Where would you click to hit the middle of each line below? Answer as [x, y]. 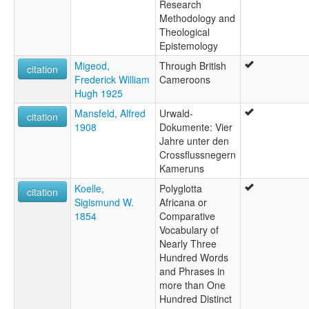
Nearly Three [188, 244]
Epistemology [189, 46]
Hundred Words [194, 258]
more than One [192, 285]
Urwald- [176, 113]
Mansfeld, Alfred [110, 113]
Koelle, [89, 189]
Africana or [183, 202]
